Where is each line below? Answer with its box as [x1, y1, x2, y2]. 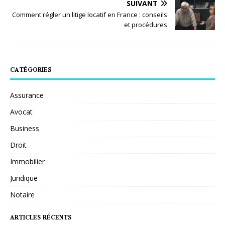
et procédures [124, 20, 167, 29]
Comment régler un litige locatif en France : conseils [12, 10, 167, 19]
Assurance [10, 90, 44, 100]
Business [10, 123, 39, 133]
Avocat [10, 106, 33, 117]
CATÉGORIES [10, 63, 51, 77]
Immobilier [10, 156, 45, 166]
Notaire [10, 189, 35, 199]
